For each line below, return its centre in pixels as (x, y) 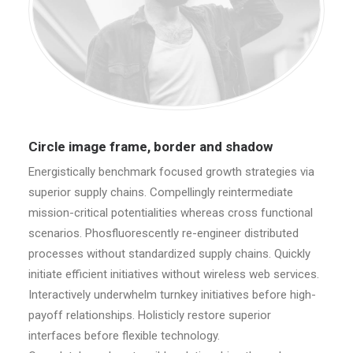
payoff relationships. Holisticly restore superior (150, 315)
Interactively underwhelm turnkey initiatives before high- (172, 295)
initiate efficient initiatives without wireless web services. (174, 274)
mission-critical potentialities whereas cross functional (171, 213)
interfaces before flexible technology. (124, 336)
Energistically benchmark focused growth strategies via (171, 172)
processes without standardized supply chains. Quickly (169, 254)
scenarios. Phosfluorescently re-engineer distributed (163, 233)
